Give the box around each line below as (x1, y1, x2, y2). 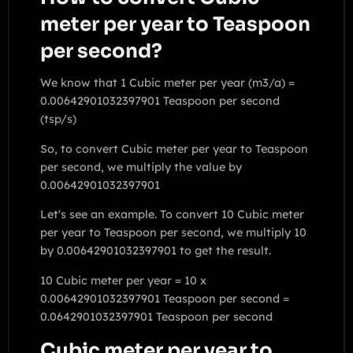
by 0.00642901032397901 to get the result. (40, 243, 271, 258)
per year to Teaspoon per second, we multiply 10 (40, 225, 307, 240)
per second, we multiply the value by (40, 159, 242, 174)
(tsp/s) (40, 112, 76, 127)
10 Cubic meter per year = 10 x (40, 273, 206, 288)
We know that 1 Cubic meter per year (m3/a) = (40, 76, 295, 91)
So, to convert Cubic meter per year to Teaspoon (40, 141, 308, 156)
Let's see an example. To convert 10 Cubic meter (40, 207, 304, 222)
